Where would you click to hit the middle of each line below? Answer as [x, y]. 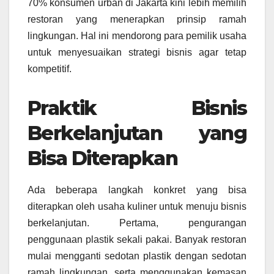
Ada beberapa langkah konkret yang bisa [137, 190]
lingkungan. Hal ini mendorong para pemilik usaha [137, 36]
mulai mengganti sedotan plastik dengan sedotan [137, 256]
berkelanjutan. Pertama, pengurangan [137, 223]
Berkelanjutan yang [137, 133]
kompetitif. [50, 69]
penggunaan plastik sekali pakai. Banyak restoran [137, 240]
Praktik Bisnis [137, 108]
